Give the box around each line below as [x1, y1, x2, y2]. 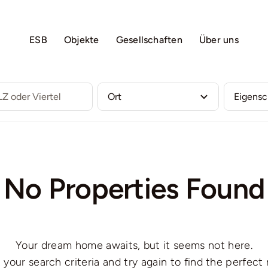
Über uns [199, 33, 239, 45]
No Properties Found [3, 170, 265, 206]
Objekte [63, 33, 99, 45]
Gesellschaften [115, 33, 182, 45]
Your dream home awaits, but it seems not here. [16, 238, 252, 252]
